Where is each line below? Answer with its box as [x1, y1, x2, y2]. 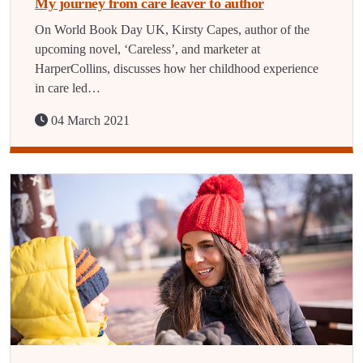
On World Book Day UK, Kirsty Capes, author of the [35, 23, 310, 36]
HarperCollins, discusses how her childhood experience [35, 62, 318, 75]
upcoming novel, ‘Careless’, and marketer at [35, 42, 260, 56]
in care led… [35, 81, 100, 95]
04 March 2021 [48, 113, 130, 127]
